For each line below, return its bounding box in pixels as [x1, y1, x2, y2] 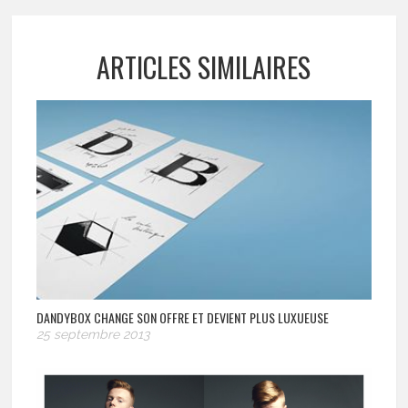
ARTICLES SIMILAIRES [97, 46, 311, 87]
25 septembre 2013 [36, 326, 150, 342]
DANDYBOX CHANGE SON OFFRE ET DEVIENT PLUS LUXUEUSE [36, 307, 330, 327]
